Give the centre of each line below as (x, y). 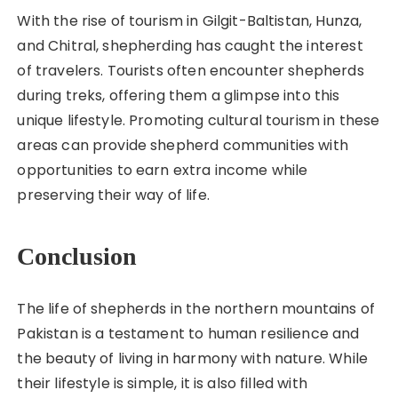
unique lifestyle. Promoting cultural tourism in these (199, 120)
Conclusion (77, 256)
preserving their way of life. (113, 195)
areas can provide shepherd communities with (183, 145)
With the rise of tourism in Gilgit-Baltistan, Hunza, (190, 20)
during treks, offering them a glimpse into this (179, 95)
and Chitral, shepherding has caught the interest (190, 45)
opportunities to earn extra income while (163, 170)
